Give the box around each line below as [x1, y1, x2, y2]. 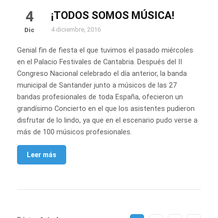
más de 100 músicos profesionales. [17, 128, 132, 137]
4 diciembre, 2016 [51, 26, 101, 34]
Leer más [27, 151, 56, 159]
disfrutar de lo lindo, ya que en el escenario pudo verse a [17, 116, 198, 125]
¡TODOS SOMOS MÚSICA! [51, 9, 174, 22]
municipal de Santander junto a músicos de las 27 [17, 81, 177, 90]
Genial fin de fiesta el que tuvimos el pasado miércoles [17, 46, 193, 55]
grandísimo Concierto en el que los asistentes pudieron [17, 105, 195, 113]
